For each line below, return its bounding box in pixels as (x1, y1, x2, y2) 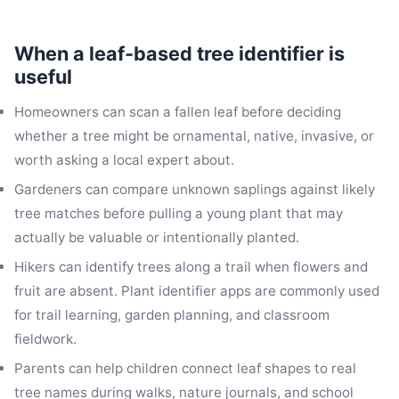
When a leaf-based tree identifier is (14, 42, 345, 66)
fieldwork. (14, 330, 77, 348)
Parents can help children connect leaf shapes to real (14, 360, 356, 378)
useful (14, 65, 72, 89)
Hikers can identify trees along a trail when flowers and (14, 258, 368, 276)
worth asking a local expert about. (14, 151, 234, 168)
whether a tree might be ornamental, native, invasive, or (14, 126, 374, 144)
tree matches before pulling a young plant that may (14, 205, 343, 223)
